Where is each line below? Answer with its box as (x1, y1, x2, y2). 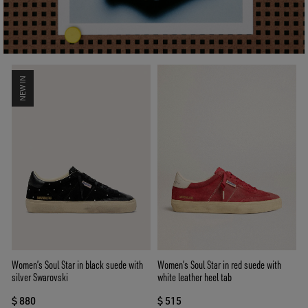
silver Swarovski (12, 269, 68, 284)
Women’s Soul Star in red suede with (157, 257, 281, 272)
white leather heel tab (157, 269, 232, 284)
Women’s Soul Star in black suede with (12, 257, 143, 272)
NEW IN (18, 76, 27, 102)
